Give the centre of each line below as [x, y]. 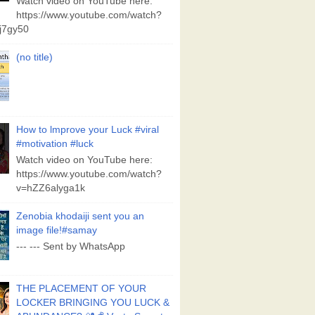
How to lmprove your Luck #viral [88, 130]
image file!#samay [57, 231]
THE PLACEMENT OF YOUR [82, 289]
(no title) [35, 58]
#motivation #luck [55, 144]
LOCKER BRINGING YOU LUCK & [93, 303]
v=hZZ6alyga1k [51, 188]
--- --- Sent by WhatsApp [71, 246]
